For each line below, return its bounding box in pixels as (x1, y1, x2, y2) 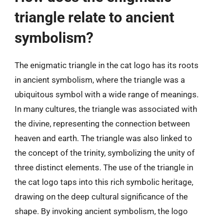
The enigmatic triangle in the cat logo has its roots (15, 60, 199, 70)
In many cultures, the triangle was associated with (15, 104, 197, 114)
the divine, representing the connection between (15, 118, 190, 128)
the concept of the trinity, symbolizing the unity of (15, 147, 195, 158)
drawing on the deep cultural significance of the (15, 191, 188, 201)
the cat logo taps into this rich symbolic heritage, (15, 177, 193, 187)
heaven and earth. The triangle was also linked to (15, 133, 192, 143)
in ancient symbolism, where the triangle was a (15, 74, 185, 85)
